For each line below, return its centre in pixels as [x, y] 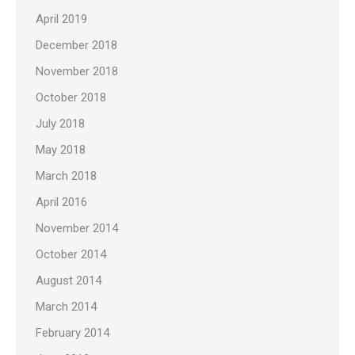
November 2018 [77, 72]
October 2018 [71, 98]
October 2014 [71, 255]
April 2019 [61, 19]
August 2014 [69, 281]
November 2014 [77, 229]
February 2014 [73, 333]
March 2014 [66, 307]
